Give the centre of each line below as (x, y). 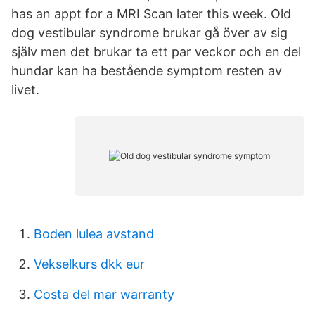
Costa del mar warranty (104, 294)
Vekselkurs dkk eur (89, 264)
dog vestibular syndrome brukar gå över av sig (149, 33)
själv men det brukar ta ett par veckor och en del (156, 52)
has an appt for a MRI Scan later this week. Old (151, 14)
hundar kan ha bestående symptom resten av (147, 71)
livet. (25, 90)
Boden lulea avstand (94, 234)
